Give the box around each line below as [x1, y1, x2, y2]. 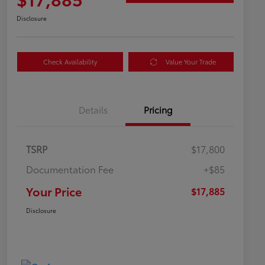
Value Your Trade [165, 57, 216, 67]
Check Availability [43, 57, 97, 67]
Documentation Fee [26, 162, 114, 176]
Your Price [26, 183, 82, 200]
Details [78, 103, 108, 117]
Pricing [143, 103, 173, 117]
